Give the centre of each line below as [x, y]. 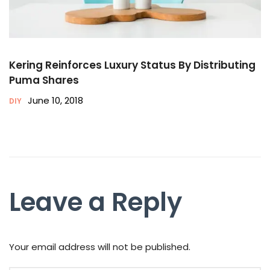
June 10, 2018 [55, 100]
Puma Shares [44, 80]
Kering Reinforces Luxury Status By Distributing [132, 65]
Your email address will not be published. [100, 246]
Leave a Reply [96, 202]
